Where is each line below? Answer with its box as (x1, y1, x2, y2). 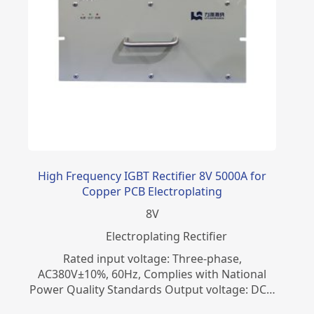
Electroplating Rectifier (105, 228, 227, 244)
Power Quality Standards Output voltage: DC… (29, 281, 275, 297)
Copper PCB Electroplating (82, 183, 223, 199)
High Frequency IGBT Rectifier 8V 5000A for (38, 168, 267, 184)
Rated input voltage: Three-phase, (62, 250, 242, 266)
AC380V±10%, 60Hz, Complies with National (38, 266, 267, 282)
